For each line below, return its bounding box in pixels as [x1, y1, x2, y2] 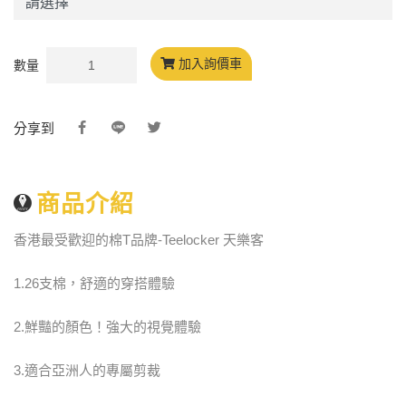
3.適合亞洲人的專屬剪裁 [14, 362, 160, 378]
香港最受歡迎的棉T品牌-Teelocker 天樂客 [14, 231, 264, 247]
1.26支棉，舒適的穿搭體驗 [14, 275, 175, 291]
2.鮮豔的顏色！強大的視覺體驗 [14, 318, 201, 334]
